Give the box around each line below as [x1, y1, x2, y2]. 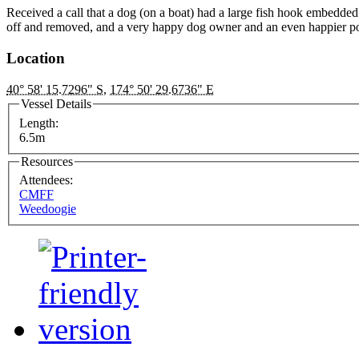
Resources [21, 154, 73, 168]
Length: [19, 115, 62, 130]
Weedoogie [19, 202, 76, 216]
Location [6, 50, 65, 67]
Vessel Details [21, 96, 91, 111]
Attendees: [19, 173, 76, 188]
